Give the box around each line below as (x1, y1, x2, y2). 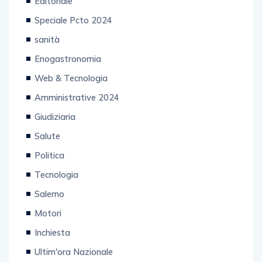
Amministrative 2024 (35, 104, 119, 115)
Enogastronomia (35, 65, 101, 77)
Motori (35, 219, 61, 231)
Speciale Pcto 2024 (35, 26, 112, 38)
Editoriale (35, 7, 73, 19)
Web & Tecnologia (35, 84, 108, 96)
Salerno (35, 200, 64, 212)
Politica (35, 161, 64, 173)
